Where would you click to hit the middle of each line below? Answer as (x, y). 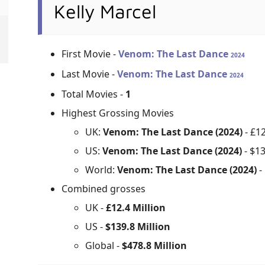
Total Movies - (94, 94)
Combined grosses (104, 189)
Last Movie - (90, 74)
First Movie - (90, 54)
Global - (104, 246)
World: (101, 170)
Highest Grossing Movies (118, 113)
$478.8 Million (155, 246)
